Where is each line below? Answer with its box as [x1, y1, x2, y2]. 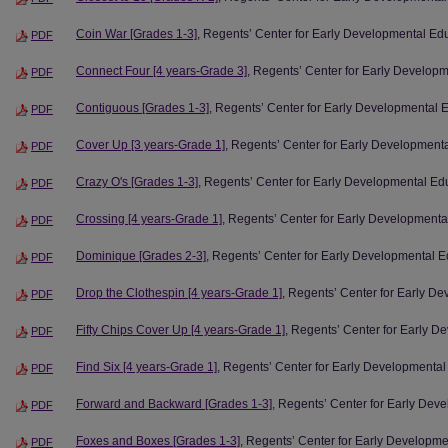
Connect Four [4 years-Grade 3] [76, 64, 247, 79]
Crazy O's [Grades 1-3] [76, 175, 198, 190]
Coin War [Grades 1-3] [76, 27, 197, 42]
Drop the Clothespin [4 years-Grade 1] [76, 285, 282, 300]
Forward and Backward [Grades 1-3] [76, 396, 272, 411]
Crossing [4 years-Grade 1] [76, 211, 222, 226]
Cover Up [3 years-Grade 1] [76, 138, 225, 153]
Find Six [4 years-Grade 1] [76, 359, 217, 374]
